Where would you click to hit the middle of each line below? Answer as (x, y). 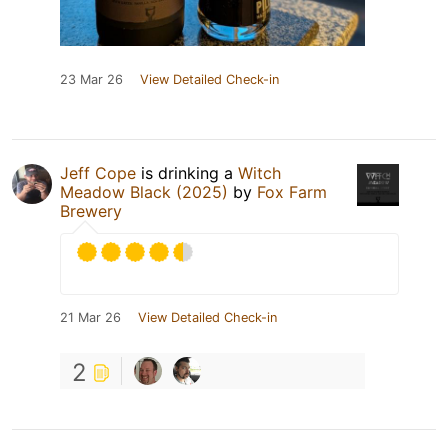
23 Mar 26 (91, 79)
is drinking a (187, 172)
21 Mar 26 (90, 317)
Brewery (91, 210)
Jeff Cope (98, 172)
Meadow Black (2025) (144, 191)
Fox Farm (292, 191)
